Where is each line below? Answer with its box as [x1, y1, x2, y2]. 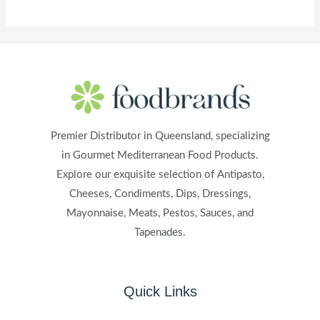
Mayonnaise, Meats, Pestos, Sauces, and [66, 207, 254, 219]
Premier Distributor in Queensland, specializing [50, 130, 270, 141]
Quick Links [123, 284, 197, 300]
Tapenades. [134, 226, 186, 238]
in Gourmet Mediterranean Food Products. [61, 149, 259, 161]
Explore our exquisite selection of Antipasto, [56, 169, 264, 180]
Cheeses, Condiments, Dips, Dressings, [69, 188, 251, 199]
